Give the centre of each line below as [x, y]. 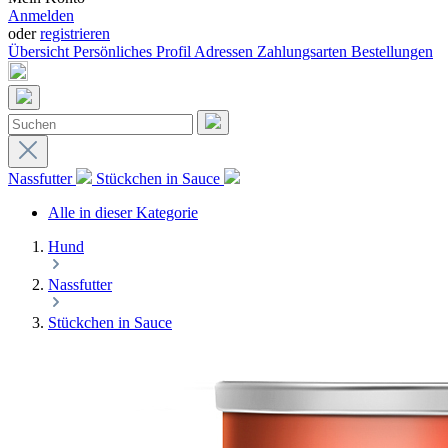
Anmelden [41, 15]
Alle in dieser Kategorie [123, 212]
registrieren [75, 33]
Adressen [225, 51]
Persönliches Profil [133, 51]
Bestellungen [392, 51]
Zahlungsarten [304, 51]
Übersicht [40, 51]
